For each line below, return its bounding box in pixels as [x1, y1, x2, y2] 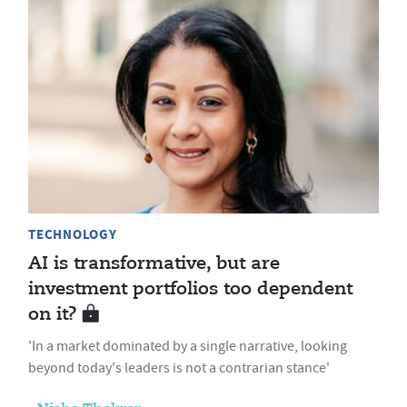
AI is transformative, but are [28, 254, 280, 274]
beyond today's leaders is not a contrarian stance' [28, 359, 330, 378]
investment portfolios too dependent [28, 280, 352, 300]
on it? [28, 305, 77, 325]
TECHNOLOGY [28, 225, 117, 244]
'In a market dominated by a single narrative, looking [28, 337, 347, 356]
